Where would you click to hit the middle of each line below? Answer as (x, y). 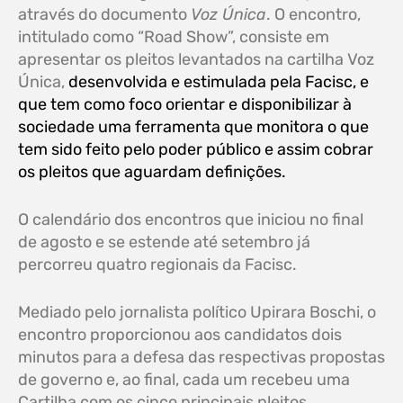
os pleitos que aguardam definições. (152, 172)
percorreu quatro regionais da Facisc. (157, 265)
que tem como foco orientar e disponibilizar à (185, 105)
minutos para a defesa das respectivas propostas (201, 358)
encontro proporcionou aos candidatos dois (180, 335)
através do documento (104, 15)
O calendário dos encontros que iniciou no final (191, 220)
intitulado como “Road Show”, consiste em (174, 37)
